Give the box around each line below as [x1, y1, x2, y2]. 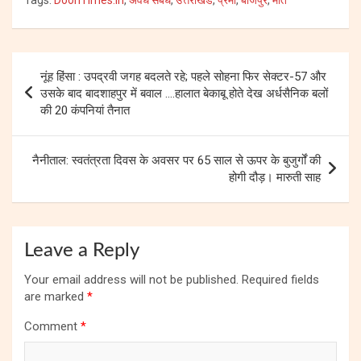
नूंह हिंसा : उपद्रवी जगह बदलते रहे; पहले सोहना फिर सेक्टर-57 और [40, 68, 326, 84]
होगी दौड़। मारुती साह [229, 169, 321, 185]
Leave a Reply [24, 240, 139, 260]
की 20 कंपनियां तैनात [40, 102, 130, 118]
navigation [11, 79, 103, 100]
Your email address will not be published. [24, 272, 239, 287]
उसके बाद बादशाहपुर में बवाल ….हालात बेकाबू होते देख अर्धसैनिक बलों [40, 85, 328, 101]
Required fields [242, 272, 319, 287]
